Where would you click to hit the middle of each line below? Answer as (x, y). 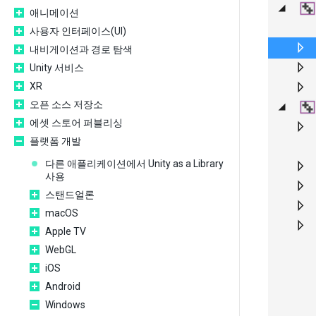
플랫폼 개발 (55, 141)
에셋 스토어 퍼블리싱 (76, 123)
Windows (65, 305)
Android (63, 286)
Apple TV (66, 231)
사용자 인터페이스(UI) (78, 31)
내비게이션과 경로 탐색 (81, 49)
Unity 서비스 (57, 68)
